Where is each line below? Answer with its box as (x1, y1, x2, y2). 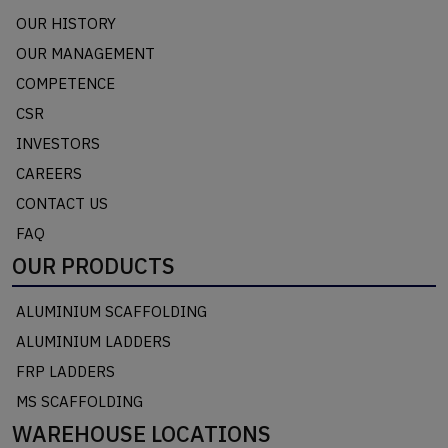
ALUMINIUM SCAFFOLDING (16, 302, 207, 322)
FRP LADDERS (16, 362, 115, 382)
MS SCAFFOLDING (16, 392, 143, 412)
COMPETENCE (16, 74, 115, 94)
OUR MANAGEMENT (16, 44, 155, 64)
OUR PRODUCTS (12, 251, 175, 281)
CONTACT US (16, 194, 108, 214)
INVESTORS (16, 134, 100, 154)
